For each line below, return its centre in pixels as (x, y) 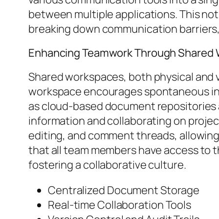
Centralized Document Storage (124, 190)
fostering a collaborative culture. (107, 164)
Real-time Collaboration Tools (120, 205)
